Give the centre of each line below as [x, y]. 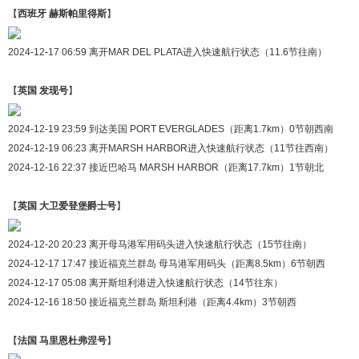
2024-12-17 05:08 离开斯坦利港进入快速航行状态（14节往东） [145, 282]
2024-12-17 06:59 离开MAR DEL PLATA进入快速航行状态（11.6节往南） [167, 52]
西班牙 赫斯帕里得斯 [62, 13]
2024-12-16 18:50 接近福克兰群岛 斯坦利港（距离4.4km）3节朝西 [152, 302]
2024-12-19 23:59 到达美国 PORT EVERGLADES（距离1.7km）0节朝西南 [171, 129]
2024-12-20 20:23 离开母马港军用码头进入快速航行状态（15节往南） [160, 244]
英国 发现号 [43, 90]
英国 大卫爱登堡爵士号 [67, 206]
